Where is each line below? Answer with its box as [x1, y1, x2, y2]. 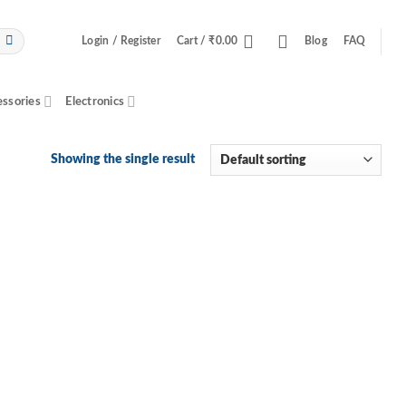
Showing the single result [50, 152, 195, 167]
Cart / [176, 35, 209, 46]
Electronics [65, 95, 125, 108]
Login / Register [82, 35, 160, 46]
